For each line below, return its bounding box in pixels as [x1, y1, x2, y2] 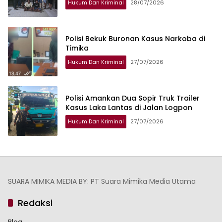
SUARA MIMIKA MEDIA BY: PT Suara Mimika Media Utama [8, 176, 196, 187]
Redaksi [18, 197, 53, 210]
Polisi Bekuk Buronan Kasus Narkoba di [65, 34, 205, 44]
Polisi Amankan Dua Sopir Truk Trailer [65, 93, 200, 104]
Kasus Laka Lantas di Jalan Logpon [65, 103, 192, 113]
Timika [65, 43, 89, 54]
